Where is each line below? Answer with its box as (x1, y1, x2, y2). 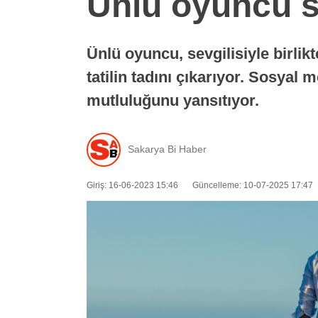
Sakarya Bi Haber (128, 143, 207, 155)
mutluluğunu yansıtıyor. (87, 92, 259, 110)
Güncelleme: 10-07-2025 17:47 (192, 180, 313, 190)
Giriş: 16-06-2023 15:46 (87, 180, 178, 190)
